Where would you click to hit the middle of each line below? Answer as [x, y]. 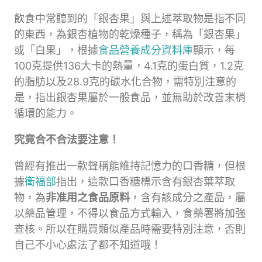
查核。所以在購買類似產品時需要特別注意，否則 [130, 229]
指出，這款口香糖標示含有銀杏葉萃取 [146, 182]
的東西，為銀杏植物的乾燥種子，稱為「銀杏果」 [130, 34]
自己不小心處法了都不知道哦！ [88, 245]
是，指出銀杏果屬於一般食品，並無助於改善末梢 [130, 97]
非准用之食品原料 [88, 197]
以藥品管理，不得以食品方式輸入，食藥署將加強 [130, 213]
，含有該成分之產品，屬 [188, 197]
